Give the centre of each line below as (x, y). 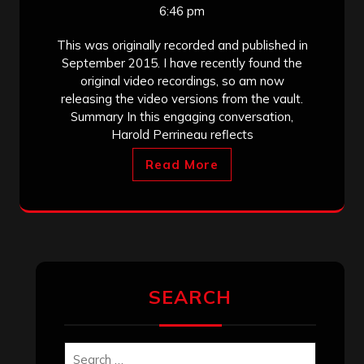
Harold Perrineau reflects (182, 134)
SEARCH (190, 297)
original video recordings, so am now (182, 80)
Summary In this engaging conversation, (182, 116)
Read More (182, 164)
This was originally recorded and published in (182, 45)
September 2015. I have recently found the (182, 63)
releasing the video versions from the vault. (182, 98)
